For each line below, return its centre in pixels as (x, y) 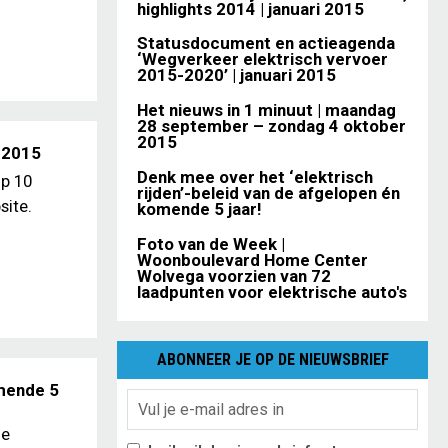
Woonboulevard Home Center (252, 259)
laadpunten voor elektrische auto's (272, 291)
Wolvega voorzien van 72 (234, 275)
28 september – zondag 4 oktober (271, 126)
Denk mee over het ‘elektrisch (255, 176)
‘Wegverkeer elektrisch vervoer (262, 59)
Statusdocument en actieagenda (266, 43)
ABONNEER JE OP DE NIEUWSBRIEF (272, 359)
